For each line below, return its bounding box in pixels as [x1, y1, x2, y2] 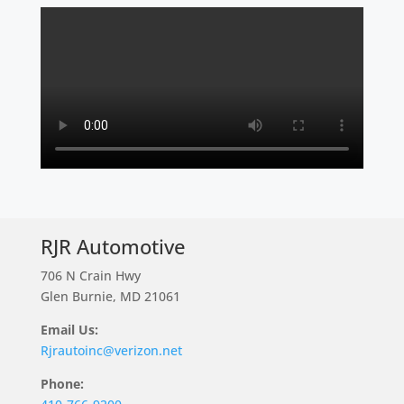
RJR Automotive [40, 233, 186, 261]
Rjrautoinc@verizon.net [40, 342, 182, 360]
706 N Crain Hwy [40, 267, 141, 285]
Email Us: [40, 321, 98, 339]
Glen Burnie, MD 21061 [40, 288, 180, 306]
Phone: [40, 375, 84, 393]
